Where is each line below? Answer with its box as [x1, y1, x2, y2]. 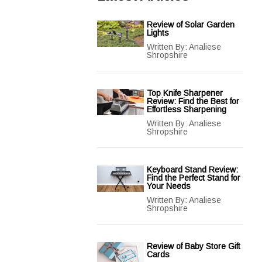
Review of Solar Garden [147, 20, 235, 29]
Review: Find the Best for [147, 96, 239, 106]
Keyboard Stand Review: [147, 165, 238, 174]
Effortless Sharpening [147, 105, 226, 114]
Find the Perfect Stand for [147, 173, 240, 182]
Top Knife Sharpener [147, 88, 223, 98]
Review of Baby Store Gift [147, 242, 240, 251]
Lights [147, 28, 169, 37]
